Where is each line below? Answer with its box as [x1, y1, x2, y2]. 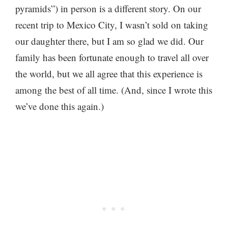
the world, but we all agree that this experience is [15, 67, 203, 80]
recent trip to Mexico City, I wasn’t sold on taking [15, 18, 208, 31]
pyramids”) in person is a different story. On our [15, 2, 201, 15]
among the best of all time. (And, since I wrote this [15, 83, 212, 96]
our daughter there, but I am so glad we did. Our [15, 35, 204, 47]
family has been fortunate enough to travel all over [15, 51, 209, 64]
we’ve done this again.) [15, 100, 104, 112]
